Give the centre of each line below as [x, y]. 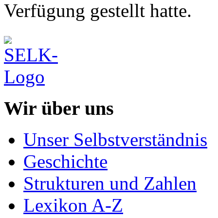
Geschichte [65, 162]
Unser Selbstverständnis [115, 140]
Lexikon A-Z [73, 205]
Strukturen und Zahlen [110, 183]
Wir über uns [59, 108]
